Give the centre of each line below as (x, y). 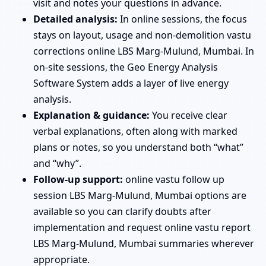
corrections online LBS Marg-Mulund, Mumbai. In (144, 51)
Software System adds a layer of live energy (131, 83)
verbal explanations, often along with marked (135, 131)
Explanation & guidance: (91, 115)
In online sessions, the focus (182, 19)
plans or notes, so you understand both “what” (138, 147)
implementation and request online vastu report (142, 227)
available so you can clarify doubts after (122, 211)
